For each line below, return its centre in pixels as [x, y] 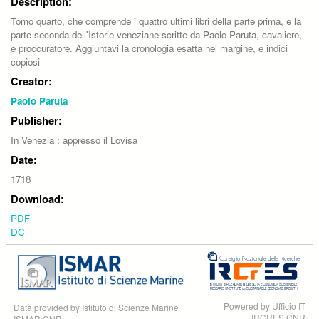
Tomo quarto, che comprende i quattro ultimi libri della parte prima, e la [156, 21]
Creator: [31, 81]
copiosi [25, 61]
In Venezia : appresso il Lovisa [74, 140]
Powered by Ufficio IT [265, 305]
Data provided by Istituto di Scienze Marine [96, 307]
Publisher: [36, 120]
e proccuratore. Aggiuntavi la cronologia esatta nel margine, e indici [149, 48]
